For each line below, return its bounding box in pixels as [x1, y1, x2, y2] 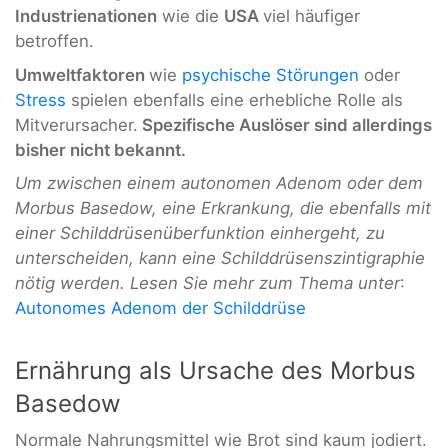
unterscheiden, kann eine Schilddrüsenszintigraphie [15, 248, 425, 269]
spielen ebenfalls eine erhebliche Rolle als [66, 89, 403, 110]
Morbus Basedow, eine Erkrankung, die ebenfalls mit [15, 198, 431, 219]
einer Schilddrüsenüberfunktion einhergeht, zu [15, 223, 385, 244]
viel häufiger [263, 6, 360, 27]
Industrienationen [15, 6, 157, 27]
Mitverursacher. [15, 114, 138, 135]
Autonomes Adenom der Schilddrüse [15, 298, 306, 319]
